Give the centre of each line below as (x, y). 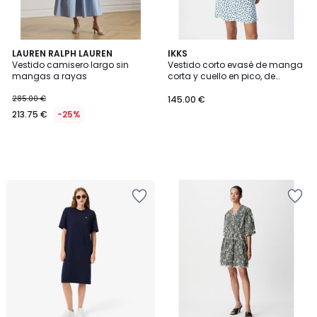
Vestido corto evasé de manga (235, 65)
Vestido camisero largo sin (70, 65)
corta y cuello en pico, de (221, 76)
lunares (184, 87)
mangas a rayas (50, 76)
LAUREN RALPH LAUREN (62, 53)
